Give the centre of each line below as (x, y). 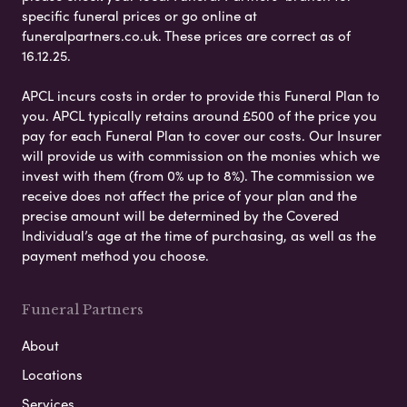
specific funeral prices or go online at (139, 15)
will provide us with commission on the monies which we (201, 155)
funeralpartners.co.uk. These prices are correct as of (186, 35)
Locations (52, 374)
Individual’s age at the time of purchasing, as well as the (199, 235)
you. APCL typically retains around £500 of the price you (199, 115)
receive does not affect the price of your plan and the (189, 195)
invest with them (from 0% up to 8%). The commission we (198, 175)
